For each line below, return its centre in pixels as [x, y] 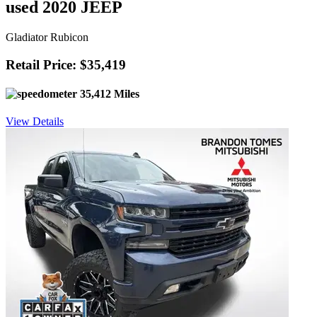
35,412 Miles [108, 94]
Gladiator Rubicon [47, 38]
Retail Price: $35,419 [66, 64]
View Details [35, 122]
